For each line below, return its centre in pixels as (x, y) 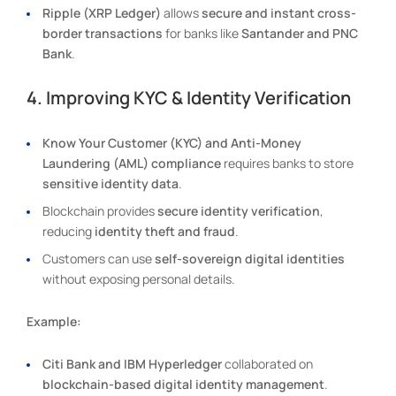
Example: (54, 321)
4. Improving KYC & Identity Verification (189, 97)
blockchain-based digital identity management (183, 384)
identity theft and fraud (165, 231)
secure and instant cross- (279, 12)
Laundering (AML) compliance (132, 163)
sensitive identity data (110, 183)
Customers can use (99, 258)
